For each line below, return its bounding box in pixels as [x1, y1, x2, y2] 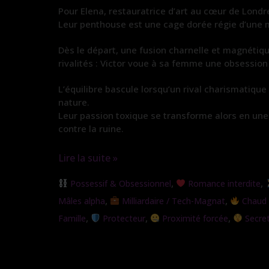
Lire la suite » [58, 151, 118, 165]
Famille [58, 212, 86, 224]
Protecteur [100, 212, 145, 224]
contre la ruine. [58, 122, 124, 135]
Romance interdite [185, 177, 261, 189]
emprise [58, 203, 94, 217]
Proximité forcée [159, 212, 228, 224]
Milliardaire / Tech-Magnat [119, 195, 225, 207]
